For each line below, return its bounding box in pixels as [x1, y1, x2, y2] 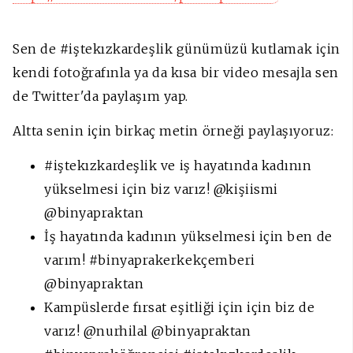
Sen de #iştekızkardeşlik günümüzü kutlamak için [13, 41, 340, 58]
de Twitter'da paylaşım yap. [13, 88, 192, 105]
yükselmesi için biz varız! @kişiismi [44, 181, 278, 198]
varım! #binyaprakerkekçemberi [44, 252, 255, 269]
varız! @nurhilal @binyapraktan [44, 323, 251, 340]
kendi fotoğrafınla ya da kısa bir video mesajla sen [13, 65, 340, 81]
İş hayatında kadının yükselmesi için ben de [44, 229, 333, 245]
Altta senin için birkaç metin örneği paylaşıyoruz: [13, 123, 338, 139]
